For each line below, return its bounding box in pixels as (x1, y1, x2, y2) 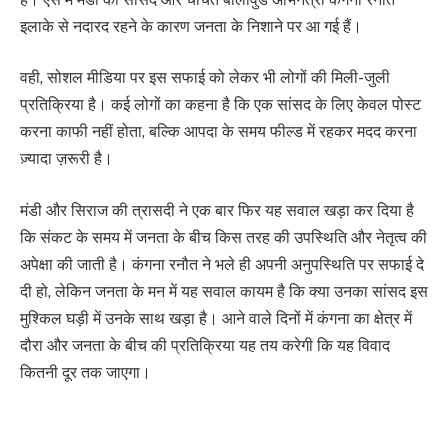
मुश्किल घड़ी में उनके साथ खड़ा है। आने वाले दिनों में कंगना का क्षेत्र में (20, 308, 412, 328)
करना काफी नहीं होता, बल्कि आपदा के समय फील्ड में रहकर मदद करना (20, 122, 417, 142)
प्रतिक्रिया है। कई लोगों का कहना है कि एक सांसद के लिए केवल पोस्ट (20, 95, 421, 115)
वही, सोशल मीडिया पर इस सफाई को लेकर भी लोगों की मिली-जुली (20, 68, 390, 88)
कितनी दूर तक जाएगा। (20, 362, 151, 382)
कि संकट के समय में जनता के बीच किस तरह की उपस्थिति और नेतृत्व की (20, 227, 427, 247)
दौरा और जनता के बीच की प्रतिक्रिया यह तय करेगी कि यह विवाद (20, 335, 390, 355)
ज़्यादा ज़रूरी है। (20, 149, 113, 169)
